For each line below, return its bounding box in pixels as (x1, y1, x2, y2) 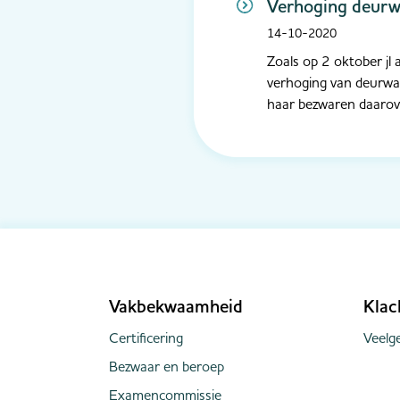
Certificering (109, 329, 183, 347)
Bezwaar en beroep (109, 357, 224, 376)
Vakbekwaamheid (109, 295, 243, 319)
